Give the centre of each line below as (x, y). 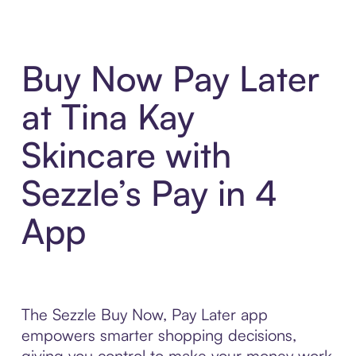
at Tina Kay (108, 117)
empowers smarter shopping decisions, (159, 335)
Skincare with (126, 155)
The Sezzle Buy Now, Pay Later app (144, 315)
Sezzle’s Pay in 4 (149, 193)
